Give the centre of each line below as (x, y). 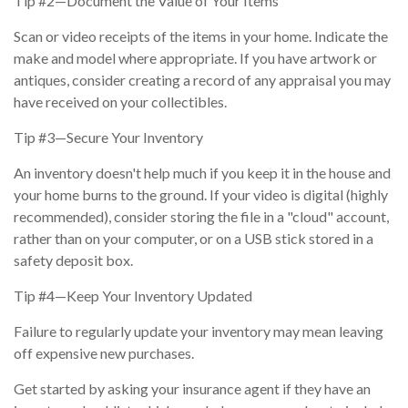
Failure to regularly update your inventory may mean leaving (199, 331)
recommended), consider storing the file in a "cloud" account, (201, 216)
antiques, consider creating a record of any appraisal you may (202, 79)
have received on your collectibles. (120, 101)
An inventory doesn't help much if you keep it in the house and (202, 172)
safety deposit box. (73, 260)
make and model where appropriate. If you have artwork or (195, 57)
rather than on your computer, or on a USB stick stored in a (194, 238)
